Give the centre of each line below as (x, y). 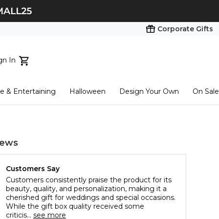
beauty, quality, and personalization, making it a (86, 189)
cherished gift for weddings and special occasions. (91, 198)
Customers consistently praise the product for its (89, 180)
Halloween (88, 91)
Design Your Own (149, 91)
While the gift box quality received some (75, 207)
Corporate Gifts (185, 29)
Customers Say (33, 169)
